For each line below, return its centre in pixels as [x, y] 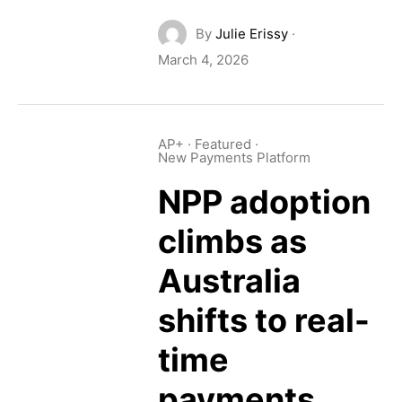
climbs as [232, 241]
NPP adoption [264, 202]
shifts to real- [263, 320]
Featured [223, 144]
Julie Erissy [251, 34]
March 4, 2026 [203, 60]
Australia [229, 281]
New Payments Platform [234, 157]
